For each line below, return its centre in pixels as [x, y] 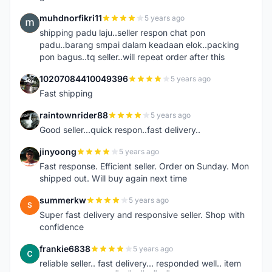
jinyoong [58, 151]
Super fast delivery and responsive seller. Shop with [142, 215]
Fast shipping [66, 93]
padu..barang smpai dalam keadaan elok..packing [139, 45]
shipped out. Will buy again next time [113, 178]
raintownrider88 [74, 115]
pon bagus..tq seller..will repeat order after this [132, 57]
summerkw [63, 200]
